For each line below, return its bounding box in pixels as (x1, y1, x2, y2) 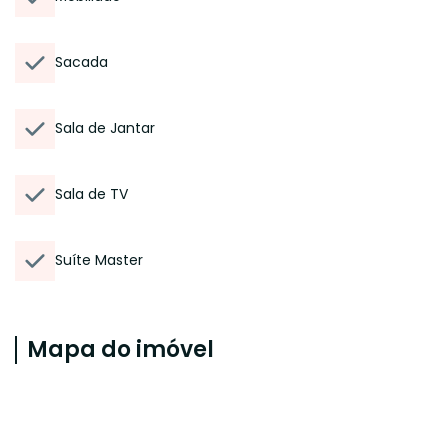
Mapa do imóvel (27, 334, 214, 365)
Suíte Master (55, 250, 143, 270)
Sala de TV (55, 184, 128, 204)
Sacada (55, 52, 108, 72)
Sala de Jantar (55, 118, 155, 138)
